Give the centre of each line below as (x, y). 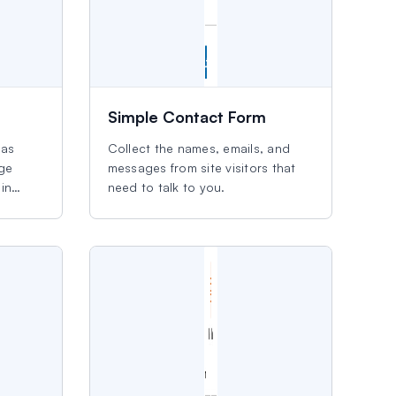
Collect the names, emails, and (199, 148)
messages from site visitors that (202, 168)
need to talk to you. (166, 187)
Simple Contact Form (187, 117)
